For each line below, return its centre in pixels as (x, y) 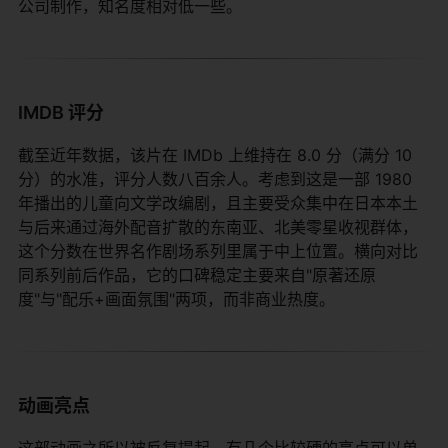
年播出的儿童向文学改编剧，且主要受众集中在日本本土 (218, 202)
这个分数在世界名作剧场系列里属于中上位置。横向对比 (218, 250)
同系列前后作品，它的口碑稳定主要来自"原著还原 (197, 274)
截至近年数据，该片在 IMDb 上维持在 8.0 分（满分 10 (215, 154)
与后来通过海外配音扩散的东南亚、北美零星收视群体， (218, 226)
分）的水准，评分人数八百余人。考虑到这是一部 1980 (215, 178)
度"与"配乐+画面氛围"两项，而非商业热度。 (176, 298)
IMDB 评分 (61, 112)
